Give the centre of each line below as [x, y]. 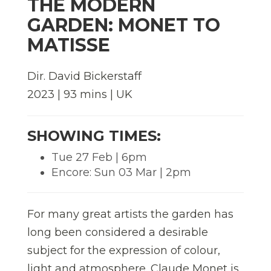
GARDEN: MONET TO [124, 25]
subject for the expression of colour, [124, 250]
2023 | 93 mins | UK [80, 94]
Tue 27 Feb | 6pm [99, 157]
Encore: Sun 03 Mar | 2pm [121, 172]
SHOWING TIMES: [94, 135]
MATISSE [69, 45]
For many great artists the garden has [130, 214]
